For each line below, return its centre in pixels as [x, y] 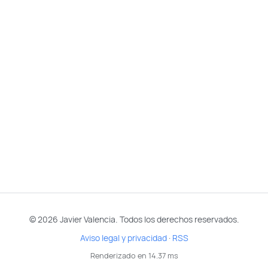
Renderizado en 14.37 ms [134, 255]
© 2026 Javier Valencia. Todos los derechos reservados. [134, 219]
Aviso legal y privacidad [123, 238]
